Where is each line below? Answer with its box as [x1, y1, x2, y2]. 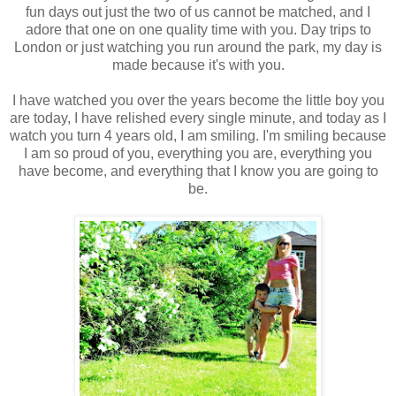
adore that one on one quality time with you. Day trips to [25, 22, 371, 38]
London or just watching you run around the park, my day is [14, 40, 382, 56]
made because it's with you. [111, 57, 285, 73]
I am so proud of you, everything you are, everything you [24, 146, 372, 162]
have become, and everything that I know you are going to [18, 164, 378, 179]
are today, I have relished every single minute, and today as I [10, 110, 386, 126]
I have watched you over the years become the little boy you [11, 93, 385, 109]
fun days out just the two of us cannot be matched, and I [26, 4, 370, 20]
